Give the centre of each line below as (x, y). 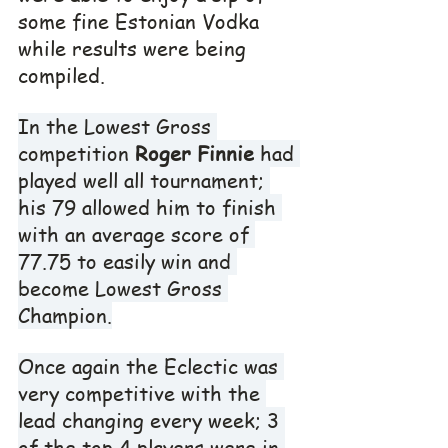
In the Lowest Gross (117, 126)
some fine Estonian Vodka (141, 21)
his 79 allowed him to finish (150, 207)
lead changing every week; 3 (151, 420)
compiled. (61, 75)
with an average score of (136, 234)
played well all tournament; (144, 180)
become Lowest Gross (123, 288)
